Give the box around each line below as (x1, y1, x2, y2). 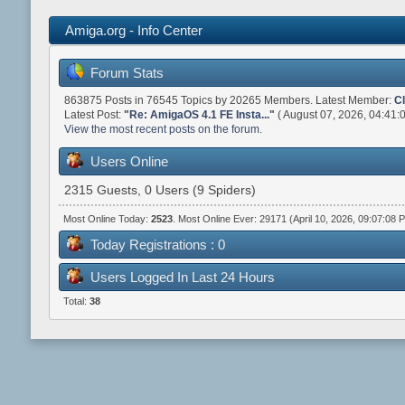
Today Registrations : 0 (89, 236, 225, 252)
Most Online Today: (62, 212, 151, 224)
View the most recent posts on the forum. (63, 122, 262, 136)
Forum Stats (89, 64, 164, 80)
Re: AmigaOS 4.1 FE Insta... (128, 108, 269, 121)
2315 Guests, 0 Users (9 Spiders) (64, 184, 257, 198)
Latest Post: (63, 108, 124, 121)
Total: (62, 296, 89, 307)
